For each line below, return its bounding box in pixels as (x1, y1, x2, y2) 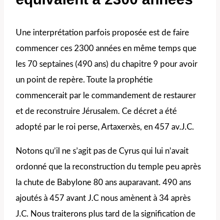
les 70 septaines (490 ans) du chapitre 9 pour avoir (16, 59, 197, 68)
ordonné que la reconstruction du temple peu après (16, 162, 201, 171)
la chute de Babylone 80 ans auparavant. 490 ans (16, 178, 191, 187)
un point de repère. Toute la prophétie (16, 75, 153, 84)
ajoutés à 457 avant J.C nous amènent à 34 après (16, 193, 191, 202)
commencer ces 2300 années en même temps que (16, 44, 196, 53)
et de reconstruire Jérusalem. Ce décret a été (16, 107, 177, 115)
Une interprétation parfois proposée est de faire (16, 28, 189, 37)
